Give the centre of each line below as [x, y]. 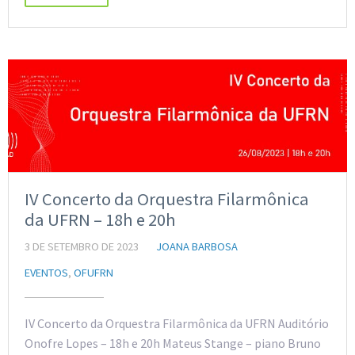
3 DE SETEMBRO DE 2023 [82, 247]
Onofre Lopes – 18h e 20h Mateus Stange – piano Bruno [173, 344]
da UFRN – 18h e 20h [100, 220]
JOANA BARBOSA [197, 247]
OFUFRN [94, 273]
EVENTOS [46, 273]
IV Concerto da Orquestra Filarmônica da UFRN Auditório [177, 324]
